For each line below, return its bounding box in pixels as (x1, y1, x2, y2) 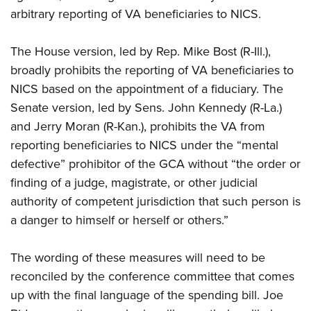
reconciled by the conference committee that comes (10, 267, 294, 286)
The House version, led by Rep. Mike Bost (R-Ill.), (10, 42, 271, 61)
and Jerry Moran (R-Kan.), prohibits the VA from (10, 117, 265, 136)
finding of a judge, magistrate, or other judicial (10, 174, 258, 192)
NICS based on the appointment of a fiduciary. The (10, 80, 283, 99)
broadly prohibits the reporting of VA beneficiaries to (10, 61, 294, 80)
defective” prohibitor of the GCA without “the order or (10, 155, 301, 174)
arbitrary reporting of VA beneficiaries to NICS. (10, 5, 261, 24)
